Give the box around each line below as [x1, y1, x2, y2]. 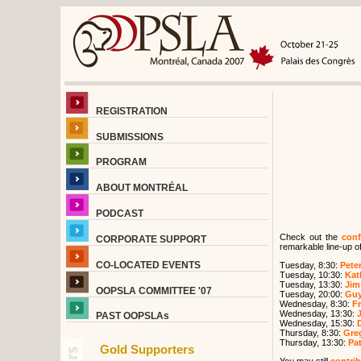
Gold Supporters [100, 342, 194, 357]
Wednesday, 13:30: [279, 309, 357, 318]
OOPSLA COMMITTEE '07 [95, 284, 212, 297]
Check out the [279, 232, 342, 242]
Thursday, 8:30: [279, 328, 343, 338]
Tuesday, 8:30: [279, 260, 340, 270]
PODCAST [95, 208, 143, 220]
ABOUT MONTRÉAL [95, 182, 188, 194]
